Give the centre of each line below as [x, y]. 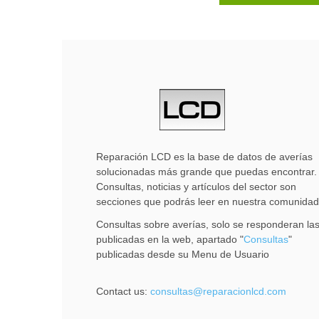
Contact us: [123, 292]
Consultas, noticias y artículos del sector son [196, 187]
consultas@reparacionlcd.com [218, 292]
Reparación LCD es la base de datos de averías [204, 157]
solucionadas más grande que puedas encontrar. [206, 172]
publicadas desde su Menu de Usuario [183, 254]
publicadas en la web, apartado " [170, 239]
